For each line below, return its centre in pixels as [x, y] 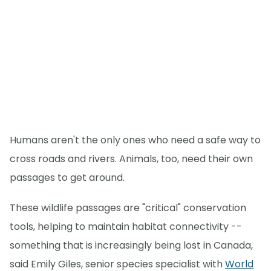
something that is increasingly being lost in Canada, [131, 246]
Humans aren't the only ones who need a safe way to [135, 140]
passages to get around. [67, 178]
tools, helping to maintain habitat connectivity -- [126, 227]
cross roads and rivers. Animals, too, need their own [131, 159]
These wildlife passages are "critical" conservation [128, 208]
